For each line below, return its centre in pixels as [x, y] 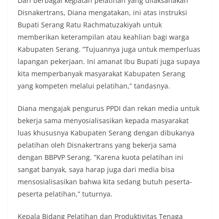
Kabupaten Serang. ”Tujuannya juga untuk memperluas [109, 49]
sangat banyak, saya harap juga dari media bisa [96, 170]
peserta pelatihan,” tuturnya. [65, 194]
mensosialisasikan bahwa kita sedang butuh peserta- [105, 182]
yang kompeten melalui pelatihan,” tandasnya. [94, 86]
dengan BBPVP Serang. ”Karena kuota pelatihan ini [100, 157]
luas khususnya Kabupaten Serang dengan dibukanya [106, 133]
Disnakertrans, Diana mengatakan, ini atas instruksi [102, 13]
